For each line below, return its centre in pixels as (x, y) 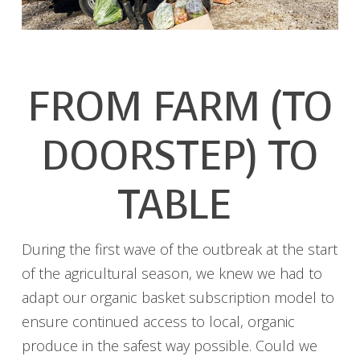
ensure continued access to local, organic (158, 321)
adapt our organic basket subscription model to (178, 297)
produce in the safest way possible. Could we (169, 345)
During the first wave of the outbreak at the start (179, 249)
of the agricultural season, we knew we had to (172, 273)
